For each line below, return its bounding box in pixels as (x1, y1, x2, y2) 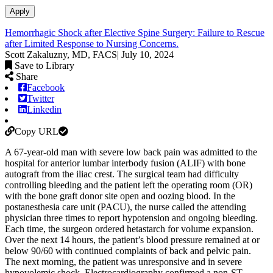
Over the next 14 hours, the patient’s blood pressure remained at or (5, 234, 260, 245)
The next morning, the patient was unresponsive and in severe (5, 256, 242, 267)
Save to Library (15, 60, 74, 71)
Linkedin (27, 104, 62, 115)
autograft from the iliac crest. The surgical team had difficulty (5, 168, 239, 179)
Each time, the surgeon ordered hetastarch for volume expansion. (5, 223, 253, 234)
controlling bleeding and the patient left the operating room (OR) (5, 179, 252, 190)
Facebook (27, 82, 65, 93)
